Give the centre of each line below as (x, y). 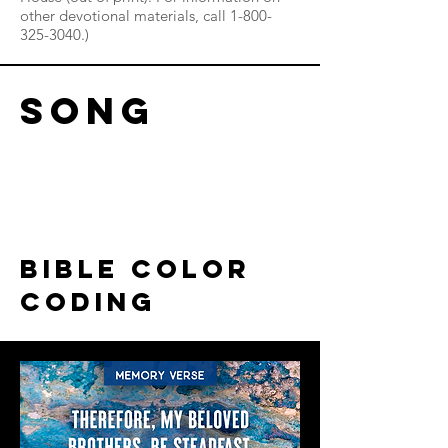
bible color (135, 268)
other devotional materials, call (125, 15)
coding (88, 301)
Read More (126, 190)
